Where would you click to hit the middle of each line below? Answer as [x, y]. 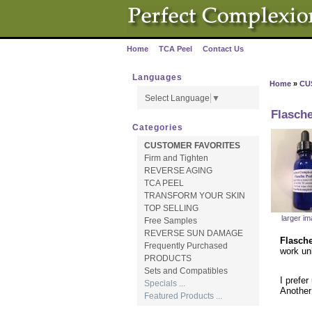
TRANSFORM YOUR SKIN [194, 195]
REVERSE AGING [178, 170]
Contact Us [223, 49]
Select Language [177, 98]
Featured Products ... [183, 296]
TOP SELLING [171, 208]
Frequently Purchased [186, 245]
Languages [157, 77]
